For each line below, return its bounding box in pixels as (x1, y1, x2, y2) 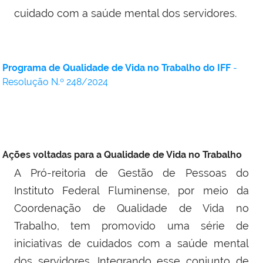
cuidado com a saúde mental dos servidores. (14, 7, 240, 20)
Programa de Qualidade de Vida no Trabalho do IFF (2, 62, 231, 74)
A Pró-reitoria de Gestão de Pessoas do (14, 167, 249, 180)
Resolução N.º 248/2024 (2, 76, 108, 88)
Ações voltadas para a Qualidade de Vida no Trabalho (2, 149, 242, 161)
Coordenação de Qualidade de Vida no (14, 202, 249, 215)
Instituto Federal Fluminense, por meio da (14, 184, 249, 197)
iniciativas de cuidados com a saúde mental (14, 237, 249, 250)
